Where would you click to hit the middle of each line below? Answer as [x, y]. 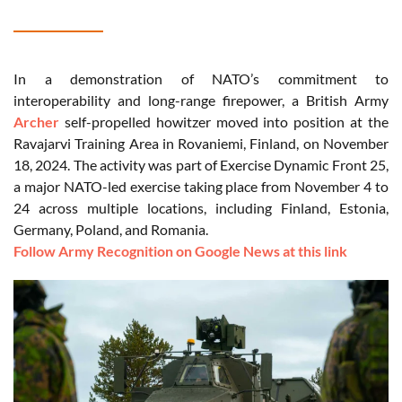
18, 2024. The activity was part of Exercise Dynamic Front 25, [201, 165]
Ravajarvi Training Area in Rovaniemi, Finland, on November [201, 144]
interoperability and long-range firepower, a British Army [201, 100]
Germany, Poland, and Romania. [112, 230]
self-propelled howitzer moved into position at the [224, 122]
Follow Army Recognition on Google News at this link [180, 251]
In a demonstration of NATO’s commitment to [201, 79]
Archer [36, 122]
